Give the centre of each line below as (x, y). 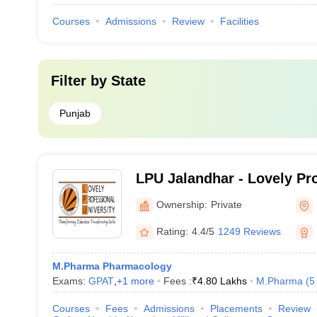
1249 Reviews (249, 231)
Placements (236, 309)
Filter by (81, 81)
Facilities (239, 21)
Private (226, 204)
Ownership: (181, 204)
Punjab (75, 113)
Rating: (172, 231)
